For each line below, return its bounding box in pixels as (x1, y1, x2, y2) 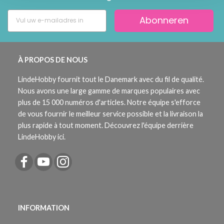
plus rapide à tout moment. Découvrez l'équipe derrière (18, 120, 193, 129)
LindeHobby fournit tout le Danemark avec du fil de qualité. (18, 74, 204, 83)
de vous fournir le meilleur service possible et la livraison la (18, 109, 203, 118)
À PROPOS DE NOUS (18, 55, 87, 64)
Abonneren (139, 14, 188, 27)
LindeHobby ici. (18, 132, 65, 141)
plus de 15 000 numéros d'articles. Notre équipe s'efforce (18, 97, 200, 106)
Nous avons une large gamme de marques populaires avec (18, 86, 200, 95)
